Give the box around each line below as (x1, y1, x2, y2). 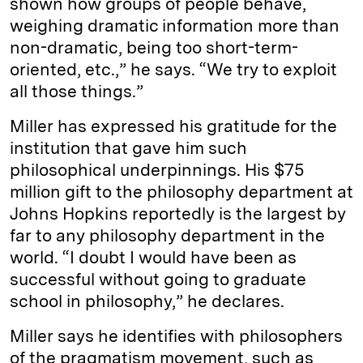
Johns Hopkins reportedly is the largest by (10, 203, 346, 224)
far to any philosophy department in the (10, 225, 325, 246)
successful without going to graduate (10, 269, 306, 290)
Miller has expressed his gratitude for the (10, 116, 337, 137)
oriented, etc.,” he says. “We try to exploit (10, 59, 337, 80)
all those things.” (10, 81, 143, 102)
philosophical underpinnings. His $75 (10, 160, 304, 181)
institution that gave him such (10, 138, 247, 159)
